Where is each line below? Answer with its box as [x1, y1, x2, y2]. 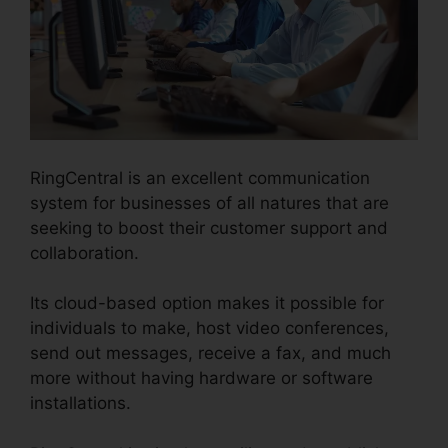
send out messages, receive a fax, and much [30, 343, 391, 364]
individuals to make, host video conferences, [30, 318, 389, 339]
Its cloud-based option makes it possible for [30, 293, 384, 314]
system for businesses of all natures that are [30, 192, 389, 213]
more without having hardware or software [30, 368, 373, 389]
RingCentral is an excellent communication [30, 167, 370, 188]
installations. [30, 393, 131, 414]
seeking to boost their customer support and [30, 217, 388, 238]
